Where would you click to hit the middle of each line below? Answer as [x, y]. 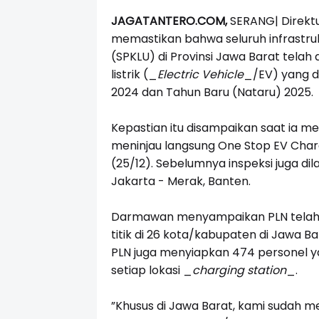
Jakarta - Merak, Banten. [181, 182]
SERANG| [255, 21]
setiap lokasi [147, 271]
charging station [239, 271]
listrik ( [129, 75]
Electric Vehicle [200, 75]
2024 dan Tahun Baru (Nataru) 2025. [212, 93]
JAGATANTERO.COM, [170, 21]
